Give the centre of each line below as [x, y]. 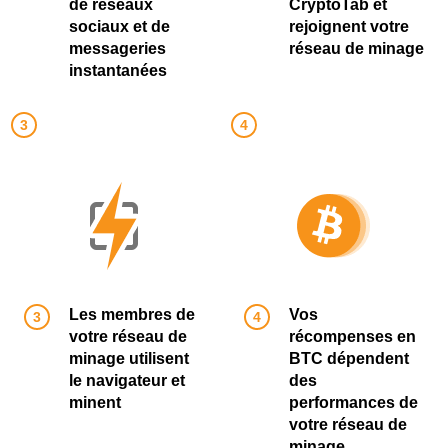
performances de [353, 402]
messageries [117, 48]
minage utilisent [129, 358]
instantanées [118, 70]
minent [95, 402]
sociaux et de [119, 26]
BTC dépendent [349, 358]
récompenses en [352, 336]
